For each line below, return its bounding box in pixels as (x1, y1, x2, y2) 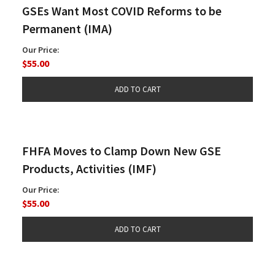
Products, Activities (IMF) (22, 160, 157, 176)
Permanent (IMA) (22, 20, 112, 36)
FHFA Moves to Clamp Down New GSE (22, 142, 221, 158)
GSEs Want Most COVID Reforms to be (22, 2, 222, 18)
